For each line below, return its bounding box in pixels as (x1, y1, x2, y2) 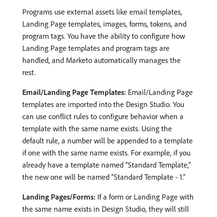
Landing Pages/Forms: (22, 191, 95, 201)
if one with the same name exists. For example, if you (22, 147, 190, 157)
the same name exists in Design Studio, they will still (22, 203, 189, 214)
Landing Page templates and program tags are (22, 43, 170, 53)
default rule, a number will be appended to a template (22, 135, 193, 145)
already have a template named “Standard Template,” (22, 159, 191, 170)
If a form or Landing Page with (95, 191, 194, 201)
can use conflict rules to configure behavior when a (22, 111, 184, 121)
